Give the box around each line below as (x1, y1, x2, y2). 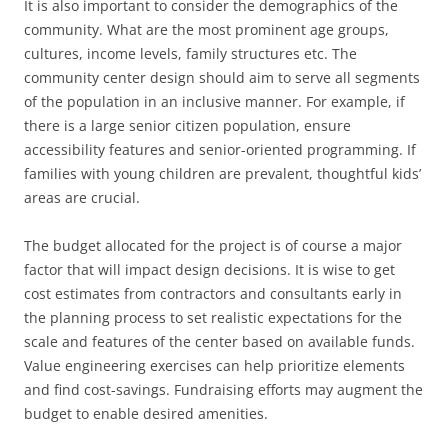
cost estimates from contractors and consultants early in (24, 284, 402, 303)
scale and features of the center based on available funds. (24, 332, 415, 351)
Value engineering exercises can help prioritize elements (24, 356, 405, 375)
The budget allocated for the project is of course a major (24, 236, 402, 255)
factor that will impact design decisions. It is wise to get (24, 260, 395, 279)
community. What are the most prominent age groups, (24, 20, 389, 39)
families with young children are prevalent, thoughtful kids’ (24, 164, 421, 183)
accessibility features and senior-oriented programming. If (24, 140, 416, 159)
